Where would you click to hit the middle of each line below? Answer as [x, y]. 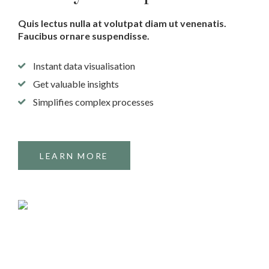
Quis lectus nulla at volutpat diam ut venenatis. [122, 23]
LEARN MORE [74, 156]
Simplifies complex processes [93, 102]
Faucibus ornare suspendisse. [84, 36]
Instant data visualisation [84, 66]
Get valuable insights [76, 84]
